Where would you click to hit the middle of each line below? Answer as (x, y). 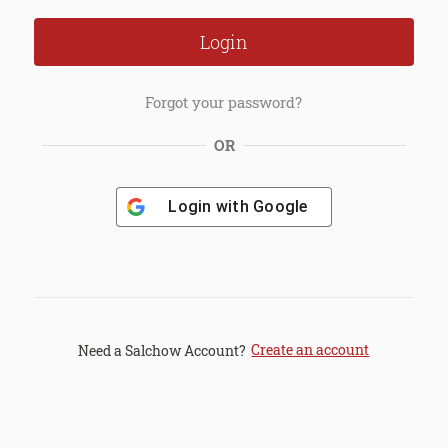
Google (280, 206)
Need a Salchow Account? (162, 350)
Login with (211, 206)
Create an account (310, 349)
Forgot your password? (224, 102)
